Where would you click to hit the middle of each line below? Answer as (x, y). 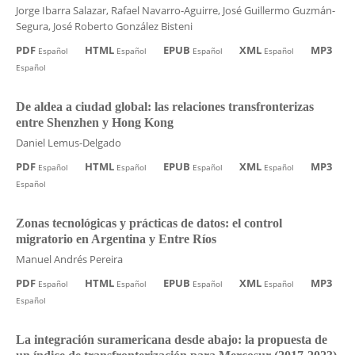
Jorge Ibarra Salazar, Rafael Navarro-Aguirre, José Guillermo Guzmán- (175, 10)
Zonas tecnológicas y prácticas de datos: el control (149, 223)
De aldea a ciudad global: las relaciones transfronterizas (164, 106)
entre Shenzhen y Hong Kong (94, 122)
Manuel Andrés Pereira (69, 259)
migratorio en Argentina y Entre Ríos (116, 239)
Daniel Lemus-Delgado (68, 142)
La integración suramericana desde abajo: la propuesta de (171, 339)
